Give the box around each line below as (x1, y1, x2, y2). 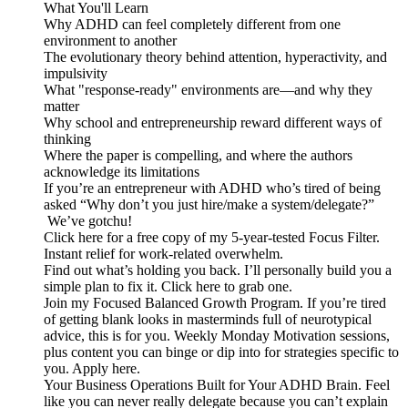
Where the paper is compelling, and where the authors (44, 147, 352, 163)
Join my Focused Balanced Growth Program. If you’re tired (44, 294, 386, 311)
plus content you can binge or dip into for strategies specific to (44, 343, 399, 360)
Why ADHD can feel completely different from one (44, 15, 341, 32)
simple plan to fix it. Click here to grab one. (44, 278, 292, 294)
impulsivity (44, 65, 107, 81)
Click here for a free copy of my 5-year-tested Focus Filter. (44, 229, 380, 245)
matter (44, 97, 79, 114)
